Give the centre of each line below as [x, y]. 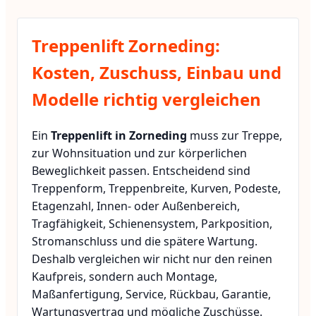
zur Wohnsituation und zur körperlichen [139, 153]
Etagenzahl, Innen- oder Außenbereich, [136, 206]
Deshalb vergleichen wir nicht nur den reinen [152, 259]
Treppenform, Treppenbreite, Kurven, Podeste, [156, 188]
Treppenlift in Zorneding [119, 135]
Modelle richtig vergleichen [146, 99]
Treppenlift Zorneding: [126, 45]
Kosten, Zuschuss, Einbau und [157, 72]
